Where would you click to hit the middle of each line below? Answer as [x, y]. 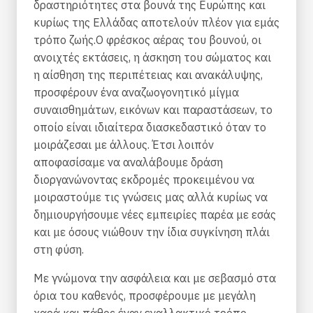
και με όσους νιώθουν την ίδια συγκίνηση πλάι [152, 232]
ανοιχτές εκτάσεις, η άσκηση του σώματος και [152, 57]
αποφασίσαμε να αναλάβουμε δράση [128, 162]
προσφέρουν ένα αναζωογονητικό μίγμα [136, 92]
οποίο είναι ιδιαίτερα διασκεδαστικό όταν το [150, 127]
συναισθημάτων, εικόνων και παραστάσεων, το [153, 110]
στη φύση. [59, 249]
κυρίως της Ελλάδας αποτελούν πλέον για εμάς [156, 22]
